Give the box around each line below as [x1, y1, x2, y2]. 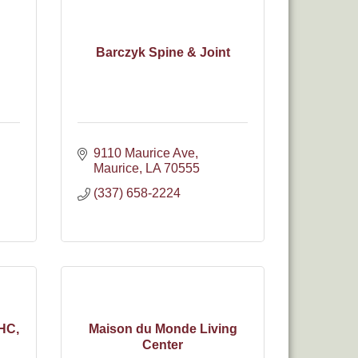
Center [142, 337, 183, 352]
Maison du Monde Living [88, 321, 237, 336]
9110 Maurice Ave [93, 146, 195, 160]
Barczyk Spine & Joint [95, 45, 230, 59]
